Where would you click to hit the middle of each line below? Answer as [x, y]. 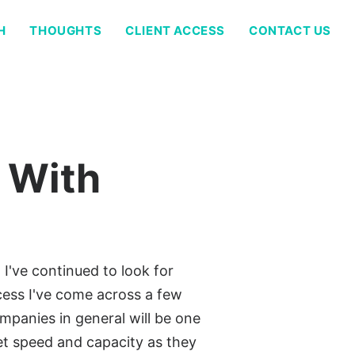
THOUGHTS [66, 30]
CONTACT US [290, 30]
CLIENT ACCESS [175, 30]
